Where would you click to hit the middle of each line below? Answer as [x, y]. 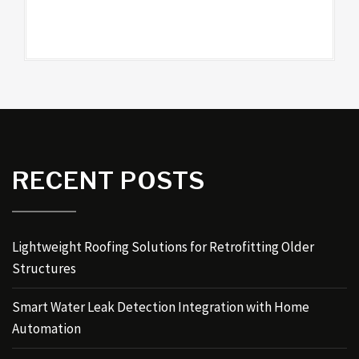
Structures [44, 268]
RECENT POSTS [109, 180]
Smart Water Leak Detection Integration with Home [161, 307]
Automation [46, 328]
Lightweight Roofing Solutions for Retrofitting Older [163, 246]
